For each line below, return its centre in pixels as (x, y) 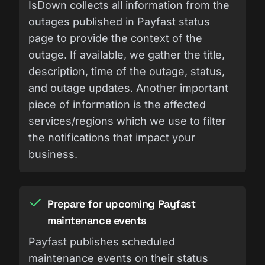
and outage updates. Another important (128, 88)
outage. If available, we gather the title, (127, 54)
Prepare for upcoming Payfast (122, 203)
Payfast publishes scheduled (102, 241)
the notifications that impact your (112, 137)
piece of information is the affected (117, 104)
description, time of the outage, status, (127, 71)
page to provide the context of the (115, 38)
